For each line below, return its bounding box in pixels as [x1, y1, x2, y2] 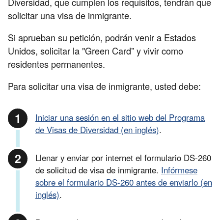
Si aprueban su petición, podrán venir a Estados [8, 31, 196, 44]
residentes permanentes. [8, 57, 105, 70]
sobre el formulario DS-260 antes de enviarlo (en [35, 176, 212, 189]
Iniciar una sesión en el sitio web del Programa [35, 111, 205, 124]
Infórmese [161, 164, 197, 176]
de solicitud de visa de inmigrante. [35, 164, 161, 176]
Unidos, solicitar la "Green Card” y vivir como [8, 44, 183, 57]
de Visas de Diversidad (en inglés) [35, 124, 159, 136]
